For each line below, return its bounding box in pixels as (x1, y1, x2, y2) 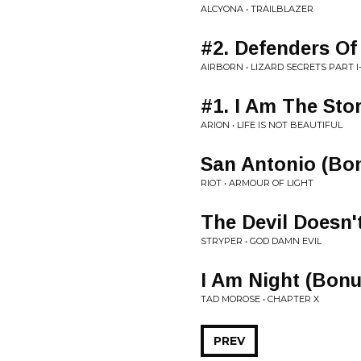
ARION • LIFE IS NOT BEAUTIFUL (201, 119, 342, 131)
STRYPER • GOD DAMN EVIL (201, 235, 322, 247)
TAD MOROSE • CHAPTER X (201, 293, 319, 305)
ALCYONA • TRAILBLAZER (201, 3, 313, 15)
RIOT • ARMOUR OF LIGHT (201, 177, 313, 189)
